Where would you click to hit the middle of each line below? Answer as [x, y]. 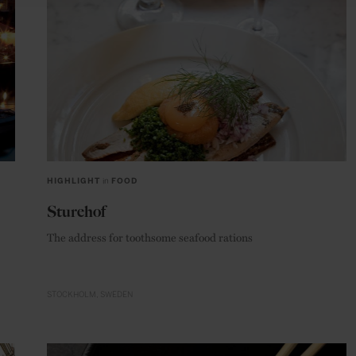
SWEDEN [116, 295]
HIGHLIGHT [74, 182]
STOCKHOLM [72, 295]
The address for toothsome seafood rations [150, 237]
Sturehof [76, 212]
